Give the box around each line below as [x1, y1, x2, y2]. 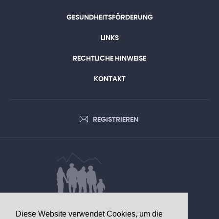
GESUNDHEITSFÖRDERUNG [66, 14, 153, 22]
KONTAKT [93, 76, 126, 83]
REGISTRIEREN [93, 116, 138, 124]
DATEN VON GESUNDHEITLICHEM [56, 202, 163, 209]
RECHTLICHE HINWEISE [73, 55, 146, 63]
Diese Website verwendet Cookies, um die [16, 209, 163, 218]
